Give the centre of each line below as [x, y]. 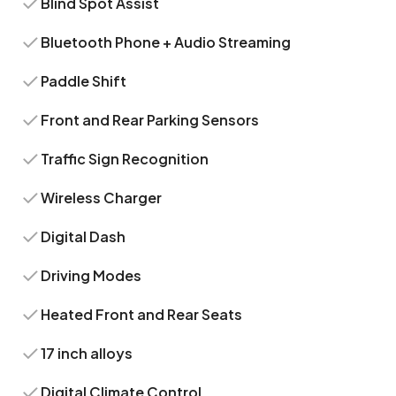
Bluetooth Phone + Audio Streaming [166, 42]
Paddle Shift [84, 81]
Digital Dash [84, 236]
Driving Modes [91, 275]
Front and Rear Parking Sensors [150, 120]
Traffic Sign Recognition [125, 159]
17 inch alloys [87, 353]
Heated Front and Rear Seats [142, 314]
